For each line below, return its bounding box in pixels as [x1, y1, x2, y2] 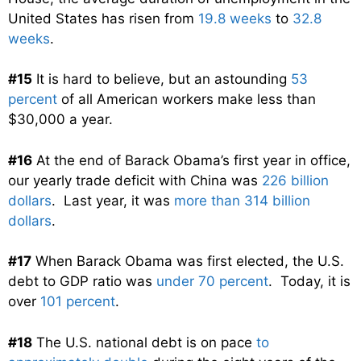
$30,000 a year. [8, 111, 113, 128]
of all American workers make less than [57, 91, 316, 108]
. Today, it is [268, 273, 351, 290]
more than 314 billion [174, 192, 310, 209]
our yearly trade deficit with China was [8, 172, 262, 189]
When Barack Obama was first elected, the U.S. [31, 253, 344, 270]
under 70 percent [156, 273, 268, 290]
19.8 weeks [198, 10, 272, 27]
